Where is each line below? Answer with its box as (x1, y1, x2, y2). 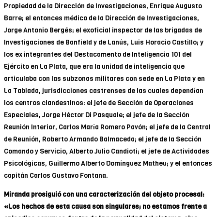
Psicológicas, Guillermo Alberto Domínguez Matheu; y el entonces (4, 158, 212, 168)
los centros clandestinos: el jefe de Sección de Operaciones (4, 98, 194, 108)
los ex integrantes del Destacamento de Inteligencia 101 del (4, 49, 192, 59)
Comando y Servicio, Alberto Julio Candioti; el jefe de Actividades (4, 146, 209, 156)
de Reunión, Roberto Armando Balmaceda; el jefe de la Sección (4, 134, 201, 144)
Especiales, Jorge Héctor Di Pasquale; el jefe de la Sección (4, 110, 189, 120)
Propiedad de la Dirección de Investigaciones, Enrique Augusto (4, 1, 202, 11)
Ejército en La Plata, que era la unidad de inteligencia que (4, 62, 185, 71)
